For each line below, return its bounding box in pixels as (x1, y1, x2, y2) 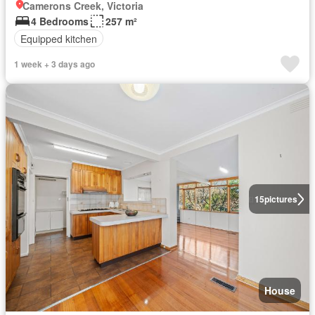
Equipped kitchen (20, 31, 97, 46)
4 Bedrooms (31, 14, 89, 28)
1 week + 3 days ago (14, 58, 95, 70)
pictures (264, 193, 297, 205)
